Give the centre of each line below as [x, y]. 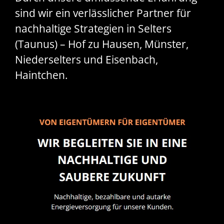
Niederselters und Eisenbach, [86, 60]
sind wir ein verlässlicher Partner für [103, 13]
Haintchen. [41, 75]
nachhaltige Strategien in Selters [93, 29]
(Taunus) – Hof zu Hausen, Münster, [102, 44]
